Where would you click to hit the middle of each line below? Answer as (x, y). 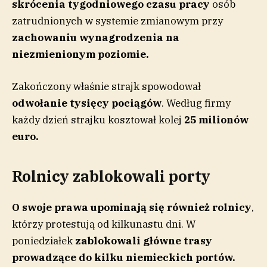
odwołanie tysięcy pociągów (87, 103)
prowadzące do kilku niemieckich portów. (125, 258)
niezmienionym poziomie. (80, 54)
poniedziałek (44, 241)
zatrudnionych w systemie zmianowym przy (117, 21)
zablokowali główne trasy (144, 241)
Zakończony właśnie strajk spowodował (106, 86)
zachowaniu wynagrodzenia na (96, 37)
